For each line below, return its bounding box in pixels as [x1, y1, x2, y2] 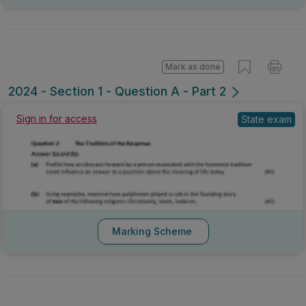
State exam [241, 113, 292, 125]
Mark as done [165, 61, 221, 72]
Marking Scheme [111, 225, 192, 237]
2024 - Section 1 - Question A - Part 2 [8, 83, 226, 98]
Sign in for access [16, 112, 97, 124]
